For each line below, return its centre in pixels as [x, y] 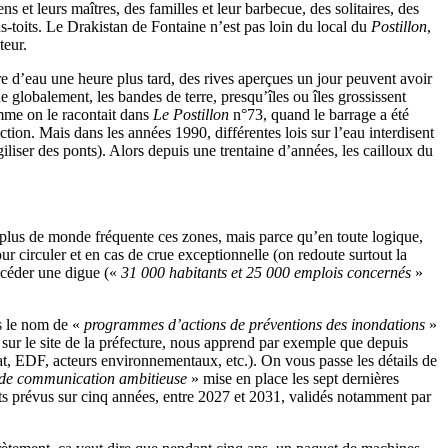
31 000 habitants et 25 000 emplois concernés [266, 272]
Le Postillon [191, 114]
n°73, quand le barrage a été [319, 114]
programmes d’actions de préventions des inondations [254, 324]
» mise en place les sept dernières [293, 378]
